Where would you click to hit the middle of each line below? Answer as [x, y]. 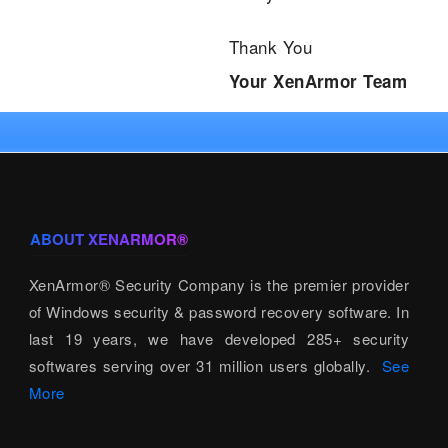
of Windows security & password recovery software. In [219, 311]
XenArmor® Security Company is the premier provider [219, 284]
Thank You [270, 46]
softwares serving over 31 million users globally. [205, 365]
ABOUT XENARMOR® [108, 239]
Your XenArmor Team [318, 81]
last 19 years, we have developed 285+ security [219, 338]
